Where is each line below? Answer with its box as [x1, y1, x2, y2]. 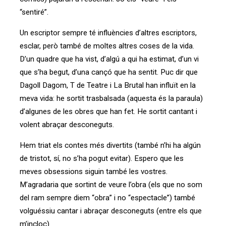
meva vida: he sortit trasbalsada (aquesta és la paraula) [20, 94, 203, 103]
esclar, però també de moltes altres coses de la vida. [20, 41, 194, 51]
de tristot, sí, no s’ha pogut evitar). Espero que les [20, 154, 184, 163]
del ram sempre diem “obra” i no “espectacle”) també [20, 193, 195, 203]
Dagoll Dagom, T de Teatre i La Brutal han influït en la [20, 81, 196, 90]
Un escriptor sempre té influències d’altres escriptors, [20, 28, 197, 38]
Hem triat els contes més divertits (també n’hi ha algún [20, 141, 201, 150]
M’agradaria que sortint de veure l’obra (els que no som [20, 180, 202, 190]
